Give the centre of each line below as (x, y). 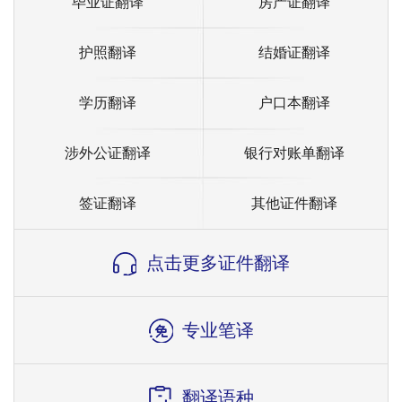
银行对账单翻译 (294, 153)
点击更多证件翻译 (218, 263)
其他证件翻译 (294, 203)
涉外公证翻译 (108, 153)
